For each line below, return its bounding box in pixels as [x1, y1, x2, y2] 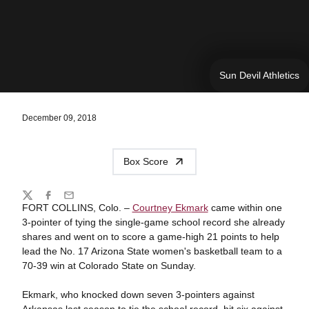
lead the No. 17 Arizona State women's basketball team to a [21, 245, 282, 257]
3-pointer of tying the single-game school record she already [21, 216, 285, 228]
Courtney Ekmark [132, 201, 208, 213]
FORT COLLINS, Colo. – [21, 201, 132, 213]
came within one [208, 201, 282, 213]
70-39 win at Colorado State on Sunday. [21, 259, 196, 271]
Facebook [41, 195, 86, 206]
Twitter [21, 195, 50, 206]
